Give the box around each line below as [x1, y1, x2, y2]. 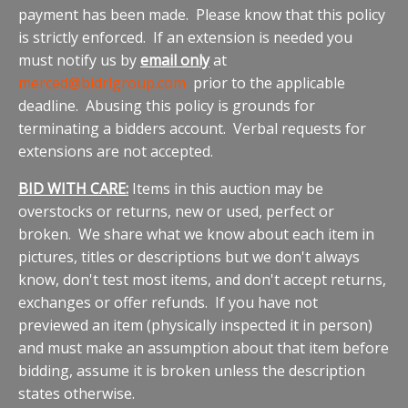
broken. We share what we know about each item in [18, 223, 374, 244]
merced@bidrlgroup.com [18, 72, 186, 93]
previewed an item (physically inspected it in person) [18, 314, 372, 335]
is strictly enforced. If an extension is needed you [18, 26, 352, 47]
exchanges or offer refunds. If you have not [18, 291, 318, 312]
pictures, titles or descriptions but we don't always [18, 246, 360, 267]
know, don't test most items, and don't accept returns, [18, 269, 386, 290]
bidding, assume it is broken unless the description [18, 360, 365, 381]
